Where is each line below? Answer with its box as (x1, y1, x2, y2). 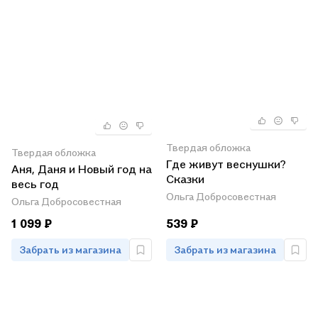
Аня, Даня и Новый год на (11, 161, 152, 176)
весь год (11, 176, 59, 191)
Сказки (166, 172, 204, 187)
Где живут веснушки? (166, 157, 286, 172)
